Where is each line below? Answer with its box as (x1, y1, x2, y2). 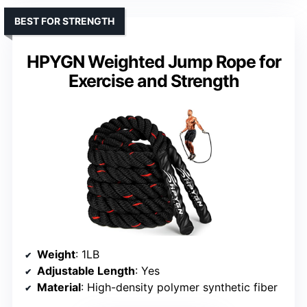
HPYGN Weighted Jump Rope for (26, 51, 281, 73)
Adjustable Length (37, 264, 135, 278)
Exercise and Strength (68, 71, 239, 92)
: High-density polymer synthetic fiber (81, 280, 278, 295)
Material (37, 280, 81, 295)
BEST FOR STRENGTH (14, 15, 114, 27)
